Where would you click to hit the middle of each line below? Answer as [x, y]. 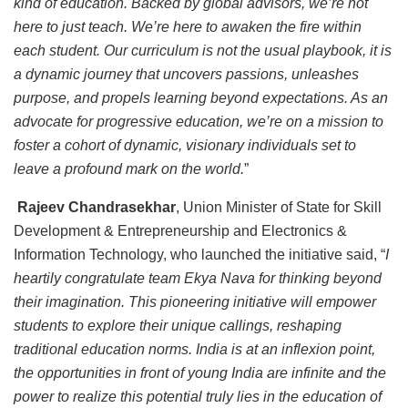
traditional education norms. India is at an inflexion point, [194, 350]
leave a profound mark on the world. [129, 169]
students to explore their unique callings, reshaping [178, 326]
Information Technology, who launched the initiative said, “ [199, 255]
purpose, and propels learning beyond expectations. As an [201, 98]
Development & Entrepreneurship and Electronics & [180, 231]
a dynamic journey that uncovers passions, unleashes [186, 75]
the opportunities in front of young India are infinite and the [200, 373]
